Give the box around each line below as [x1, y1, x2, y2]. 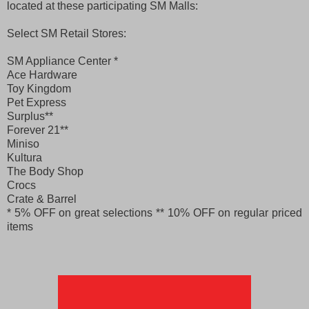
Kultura [7, 151, 42, 163]
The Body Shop [7, 165, 83, 177]
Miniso [7, 137, 39, 150]
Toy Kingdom [7, 82, 71, 94]
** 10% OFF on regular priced [155, 206, 303, 219]
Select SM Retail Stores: [7, 27, 126, 39]
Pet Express [7, 96, 66, 108]
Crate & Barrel [7, 192, 77, 205]
